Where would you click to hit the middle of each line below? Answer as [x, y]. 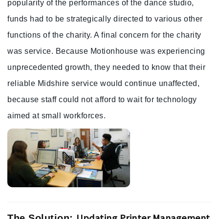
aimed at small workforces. [56, 116]
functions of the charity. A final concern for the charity [104, 35]
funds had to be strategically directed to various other [105, 19]
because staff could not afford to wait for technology [102, 100]
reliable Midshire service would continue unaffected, [103, 84]
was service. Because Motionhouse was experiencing [106, 51]
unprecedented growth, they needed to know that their [106, 67]
